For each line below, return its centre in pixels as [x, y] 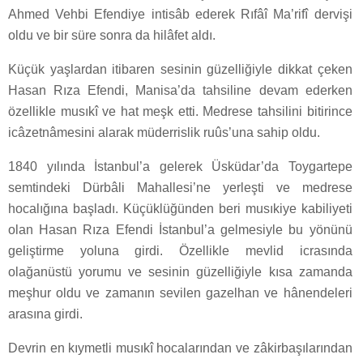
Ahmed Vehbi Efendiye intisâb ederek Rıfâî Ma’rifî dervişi [180, 15]
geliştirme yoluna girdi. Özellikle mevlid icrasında [180, 251]
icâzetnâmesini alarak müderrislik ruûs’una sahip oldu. [164, 133]
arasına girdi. [45, 314]
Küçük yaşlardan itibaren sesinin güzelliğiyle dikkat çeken [180, 70]
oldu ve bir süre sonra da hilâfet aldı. [112, 36]
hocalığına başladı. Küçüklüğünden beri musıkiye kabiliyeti [180, 209]
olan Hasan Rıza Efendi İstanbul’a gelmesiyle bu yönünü [180, 230]
